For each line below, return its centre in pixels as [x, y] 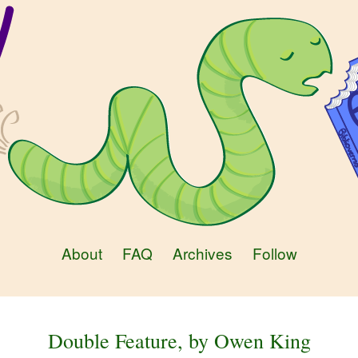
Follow [274, 253]
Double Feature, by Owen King [179, 340]
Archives [202, 253]
